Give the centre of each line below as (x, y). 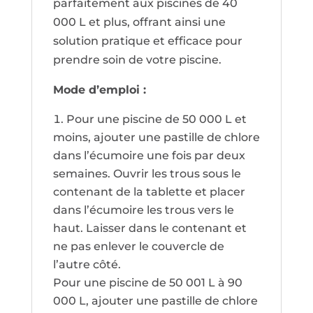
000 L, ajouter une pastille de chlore (155, 301)
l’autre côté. (87, 265)
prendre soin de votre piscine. (137, 60)
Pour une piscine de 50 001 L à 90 (147, 283)
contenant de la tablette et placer (149, 192)
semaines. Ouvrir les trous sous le (147, 174)
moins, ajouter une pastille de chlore (156, 138)
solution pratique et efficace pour (147, 41)
